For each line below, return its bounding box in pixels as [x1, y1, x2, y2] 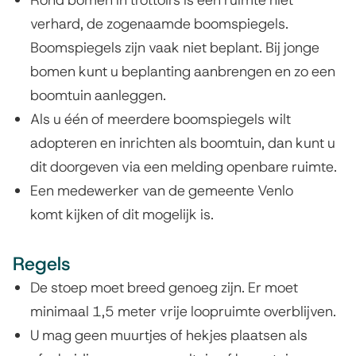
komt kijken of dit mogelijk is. [30, 205, 215, 224]
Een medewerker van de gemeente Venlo [30, 181, 294, 200]
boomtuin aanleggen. [30, 86, 167, 105]
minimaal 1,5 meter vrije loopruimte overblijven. [30, 302, 340, 321]
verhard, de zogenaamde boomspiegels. [30, 14, 289, 33]
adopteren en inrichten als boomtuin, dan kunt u [30, 133, 336, 153]
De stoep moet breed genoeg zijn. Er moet [30, 278, 299, 297]
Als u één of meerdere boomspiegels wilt [30, 110, 292, 129]
